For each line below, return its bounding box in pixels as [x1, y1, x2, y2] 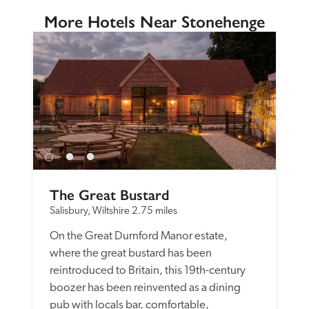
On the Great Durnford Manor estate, [50, 230, 228, 242]
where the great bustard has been [50, 247, 212, 259]
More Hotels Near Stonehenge [44, 11, 265, 32]
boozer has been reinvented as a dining [50, 281, 241, 294]
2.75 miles [132, 206, 177, 217]
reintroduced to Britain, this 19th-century [50, 264, 246, 277]
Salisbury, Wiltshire [50, 206, 130, 217]
